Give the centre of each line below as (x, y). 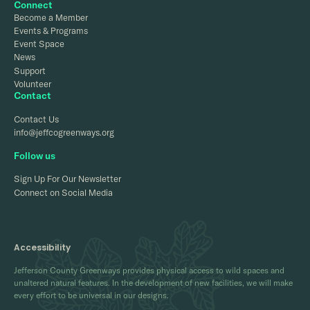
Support (30, 70)
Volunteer (33, 83)
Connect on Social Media (63, 192)
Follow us (35, 155)
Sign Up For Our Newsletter (67, 179)
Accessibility (42, 247)
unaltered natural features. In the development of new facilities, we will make (153, 282)
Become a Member (51, 17)
